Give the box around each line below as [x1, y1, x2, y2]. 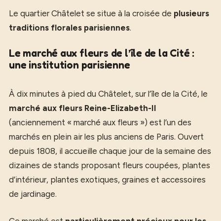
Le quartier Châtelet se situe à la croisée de [9, 8, 174, 18]
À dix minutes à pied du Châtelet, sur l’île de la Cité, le [9, 89, 208, 99]
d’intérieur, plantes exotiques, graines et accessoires [9, 175, 206, 184]
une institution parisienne [9, 59, 130, 71]
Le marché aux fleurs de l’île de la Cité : [9, 47, 195, 59]
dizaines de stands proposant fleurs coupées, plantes [9, 160, 210, 170]
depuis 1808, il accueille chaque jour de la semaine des [9, 146, 211, 156]
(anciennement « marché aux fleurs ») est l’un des [9, 117, 191, 127]
